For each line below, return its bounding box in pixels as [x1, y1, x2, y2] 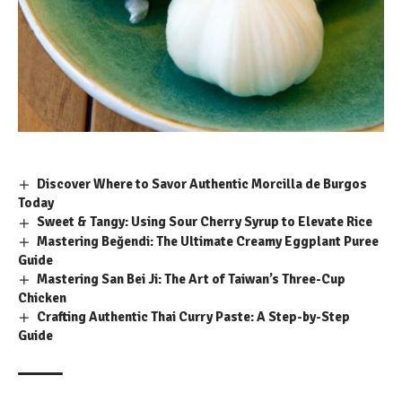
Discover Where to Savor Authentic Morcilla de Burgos [37, 176, 368, 193]
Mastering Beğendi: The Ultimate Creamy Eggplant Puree [37, 232, 380, 249]
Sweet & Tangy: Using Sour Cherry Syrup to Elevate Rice [37, 214, 373, 231]
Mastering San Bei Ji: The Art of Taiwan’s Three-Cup [37, 270, 346, 287]
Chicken [18, 290, 66, 307]
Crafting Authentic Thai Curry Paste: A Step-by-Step [37, 309, 351, 326]
